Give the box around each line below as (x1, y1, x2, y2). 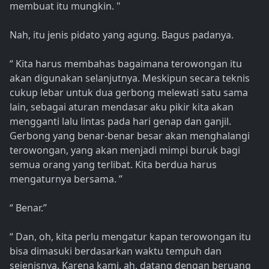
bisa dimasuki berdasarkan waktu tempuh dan (10, 244, 222, 258)
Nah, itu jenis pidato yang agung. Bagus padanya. (10, 28, 234, 42)
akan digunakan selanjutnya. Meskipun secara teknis (10, 71, 250, 85)
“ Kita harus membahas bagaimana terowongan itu (10, 57, 242, 71)
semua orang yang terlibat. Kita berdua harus (10, 158, 217, 172)
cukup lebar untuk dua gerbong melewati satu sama (10, 86, 248, 100)
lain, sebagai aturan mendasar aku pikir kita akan (10, 100, 234, 114)
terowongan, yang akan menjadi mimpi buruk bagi (10, 144, 240, 157)
